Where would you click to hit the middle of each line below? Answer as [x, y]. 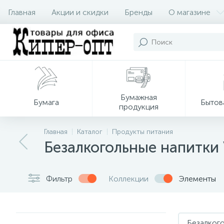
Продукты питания [142, 132]
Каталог [90, 132]
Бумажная [138, 97]
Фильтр [59, 178]
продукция [138, 107]
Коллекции [128, 178]
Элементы [197, 178]
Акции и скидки [80, 12]
